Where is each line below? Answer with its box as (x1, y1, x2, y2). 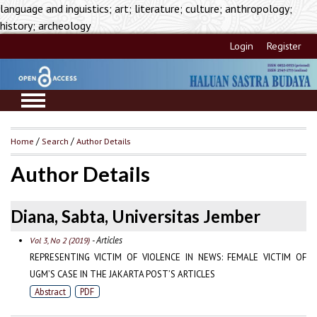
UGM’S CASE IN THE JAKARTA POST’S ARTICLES (29, 267, 215, 280)
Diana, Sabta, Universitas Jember (11, 205, 260, 226)
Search (42, 135, 69, 147)
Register (267, 40, 302, 52)
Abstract (34, 285, 66, 297)
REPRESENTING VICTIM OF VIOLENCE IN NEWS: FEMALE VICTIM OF (29, 250, 306, 263)
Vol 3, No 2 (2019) (29, 234, 90, 246)
